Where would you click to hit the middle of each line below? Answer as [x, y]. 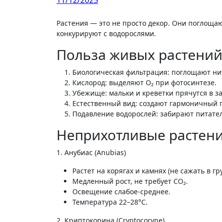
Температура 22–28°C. [110, 202]
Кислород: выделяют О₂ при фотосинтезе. [144, 83]
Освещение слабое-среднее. [121, 192]
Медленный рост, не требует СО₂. [130, 181]
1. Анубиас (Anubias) [91, 152]
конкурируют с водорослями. [106, 33]
